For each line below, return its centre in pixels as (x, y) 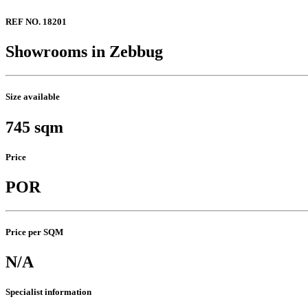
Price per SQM (34, 232)
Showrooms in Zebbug (84, 52)
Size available (33, 97)
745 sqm (34, 127)
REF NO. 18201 (36, 22)
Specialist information (48, 292)
